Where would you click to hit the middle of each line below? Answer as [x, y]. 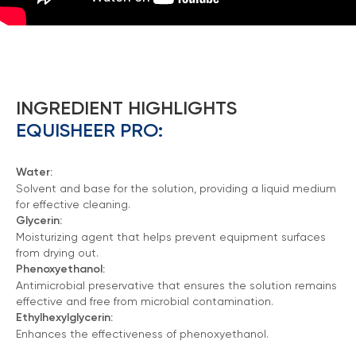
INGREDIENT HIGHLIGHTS [126, 108]
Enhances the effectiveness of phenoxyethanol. [142, 334]
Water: [34, 172]
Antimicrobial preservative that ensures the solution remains [176, 286]
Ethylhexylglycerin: [64, 318]
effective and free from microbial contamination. [145, 302]
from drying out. [57, 253]
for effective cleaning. [73, 205]
